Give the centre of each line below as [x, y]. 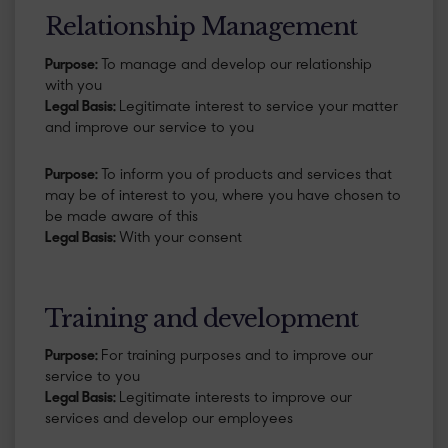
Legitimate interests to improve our [235, 398]
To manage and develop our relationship [236, 65]
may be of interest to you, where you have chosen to [223, 196]
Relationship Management [201, 27]
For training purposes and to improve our [237, 356]
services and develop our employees [169, 419]
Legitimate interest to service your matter [258, 107]
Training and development [201, 318]
